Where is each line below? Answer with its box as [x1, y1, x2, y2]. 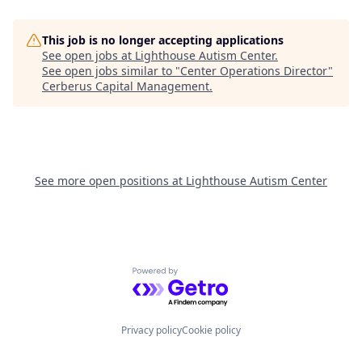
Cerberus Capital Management [42, 78, 209, 94]
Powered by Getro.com [132, 267, 273, 285]
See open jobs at [42, 48, 135, 63]
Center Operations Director [180, 63, 328, 78]
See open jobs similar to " [42, 63, 180, 78]
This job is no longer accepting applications [42, 32, 284, 48]
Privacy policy [121, 323, 182, 337]
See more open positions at [35, 173, 186, 188]
